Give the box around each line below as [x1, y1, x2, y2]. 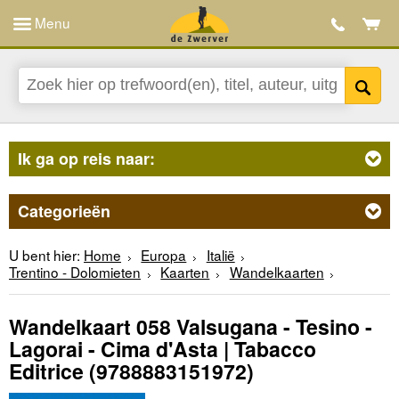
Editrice [9, 356, 84, 387]
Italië [206, 244, 235, 265]
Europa [141, 244, 187, 265]
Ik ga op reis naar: [18, 146, 155, 170]
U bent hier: [9, 244, 80, 265]
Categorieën [18, 199, 110, 223]
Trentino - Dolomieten [9, 261, 141, 281]
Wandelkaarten [229, 261, 324, 281]
